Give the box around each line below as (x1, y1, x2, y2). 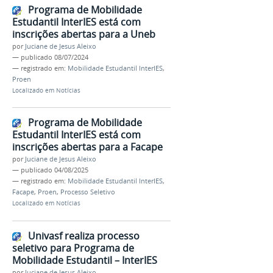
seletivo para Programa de (12, 241, 134, 255)
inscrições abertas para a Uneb (12, 27, 155, 41)
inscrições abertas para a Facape (12, 140, 163, 154)
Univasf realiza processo (28, 229, 140, 243)
